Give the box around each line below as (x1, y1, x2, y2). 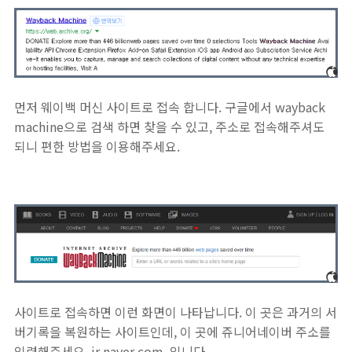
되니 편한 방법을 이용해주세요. (14, 137, 180, 156)
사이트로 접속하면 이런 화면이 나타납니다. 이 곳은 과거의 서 (14, 302, 337, 322)
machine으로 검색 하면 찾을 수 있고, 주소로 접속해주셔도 (14, 117, 324, 137)
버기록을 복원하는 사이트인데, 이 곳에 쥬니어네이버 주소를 (14, 322, 331, 342)
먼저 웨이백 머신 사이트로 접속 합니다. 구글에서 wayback (14, 97, 325, 117)
